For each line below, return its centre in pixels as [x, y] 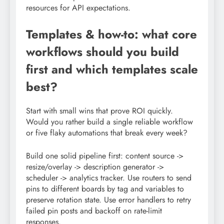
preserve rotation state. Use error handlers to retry [108, 199]
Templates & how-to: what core [111, 34]
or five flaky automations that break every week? [107, 132]
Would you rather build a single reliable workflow [109, 121]
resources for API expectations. [78, 7]
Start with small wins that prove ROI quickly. [99, 110]
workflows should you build [102, 51]
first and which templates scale [112, 69]
